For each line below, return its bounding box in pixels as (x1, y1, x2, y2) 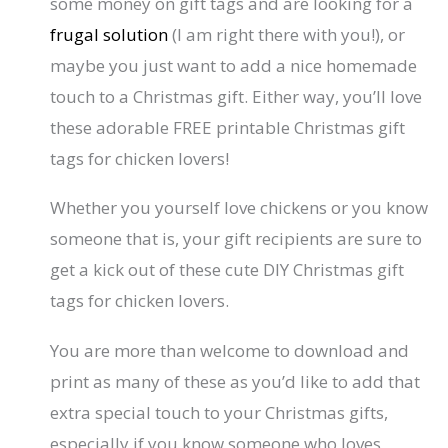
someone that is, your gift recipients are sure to (50, 227, 423, 251)
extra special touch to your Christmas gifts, (50, 400, 389, 424)
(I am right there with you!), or (168, 22, 406, 46)
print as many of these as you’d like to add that (50, 369, 421, 393)
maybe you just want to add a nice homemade (50, 53, 418, 77)
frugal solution (50, 22, 169, 46)
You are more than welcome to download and (50, 338, 410, 362)
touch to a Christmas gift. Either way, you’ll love (50, 84, 423, 108)
